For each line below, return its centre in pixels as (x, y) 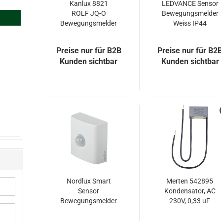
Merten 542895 (190, 181)
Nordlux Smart (89, 181)
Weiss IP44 (190, 23)
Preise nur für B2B (89, 51)
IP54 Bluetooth (89, 211)
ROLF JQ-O (89, 13)
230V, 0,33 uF (190, 201)
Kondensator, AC (190, 191)
